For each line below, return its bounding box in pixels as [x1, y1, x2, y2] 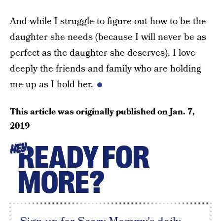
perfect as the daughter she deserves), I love [10, 46, 195, 60]
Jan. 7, [170, 106, 195, 118]
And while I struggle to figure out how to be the [10, 15, 206, 28]
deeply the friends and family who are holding [10, 62, 201, 75]
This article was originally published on [10, 106, 170, 118]
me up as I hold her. [10, 78, 93, 91]
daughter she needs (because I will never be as [10, 31, 206, 44]
